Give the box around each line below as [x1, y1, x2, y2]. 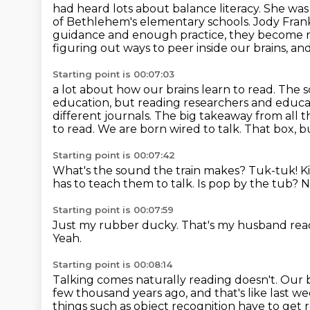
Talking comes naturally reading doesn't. [53, 273, 280, 286]
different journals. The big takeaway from [53, 109, 285, 122]
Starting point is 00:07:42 [53, 149, 175, 161]
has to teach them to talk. [53, 177, 197, 190]
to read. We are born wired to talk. [53, 122, 244, 136]
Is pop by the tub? [197, 177, 301, 190]
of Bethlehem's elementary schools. [53, 15, 253, 28]
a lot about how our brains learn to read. [53, 83, 278, 96]
